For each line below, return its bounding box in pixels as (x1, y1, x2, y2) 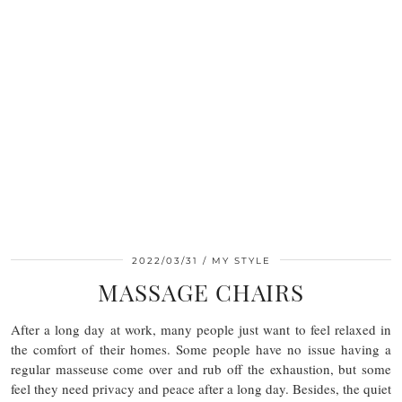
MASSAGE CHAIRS (98, 276, 304, 308)
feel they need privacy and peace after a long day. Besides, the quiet (11, 380, 391, 398)
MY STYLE (211, 255, 271, 267)
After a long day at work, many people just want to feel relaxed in (11, 320, 391, 338)
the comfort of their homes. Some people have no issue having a (11, 340, 391, 358)
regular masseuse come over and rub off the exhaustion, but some (11, 360, 391, 378)
